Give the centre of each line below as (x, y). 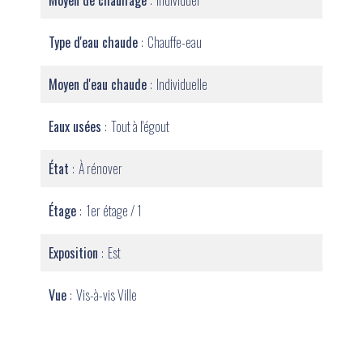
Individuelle (182, 84)
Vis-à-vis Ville (107, 295)
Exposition (75, 253)
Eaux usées (77, 126)
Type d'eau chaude (95, 42)
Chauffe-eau (175, 42)
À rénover (100, 169)
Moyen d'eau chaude (99, 84)
